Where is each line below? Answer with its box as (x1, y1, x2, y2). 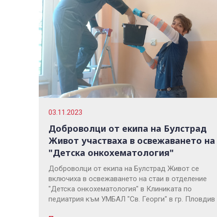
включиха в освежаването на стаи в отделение (48, 174, 207, 184)
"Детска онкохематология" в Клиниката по (48, 185, 192, 194)
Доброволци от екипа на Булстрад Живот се (48, 164, 199, 173)
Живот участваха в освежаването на (48, 135, 215, 147)
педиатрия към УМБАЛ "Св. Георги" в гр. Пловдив (48, 195, 215, 204)
